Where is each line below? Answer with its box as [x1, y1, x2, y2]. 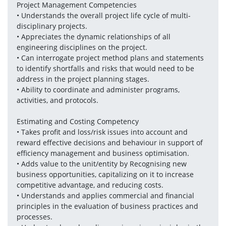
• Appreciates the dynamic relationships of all [16, 32, 171, 41]
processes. [16, 212, 54, 221]
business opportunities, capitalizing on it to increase [16, 169, 194, 179]
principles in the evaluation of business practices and [16, 201, 198, 211]
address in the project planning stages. [16, 74, 149, 84]
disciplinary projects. [16, 21, 89, 31]
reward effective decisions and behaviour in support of [16, 138, 203, 147]
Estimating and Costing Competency [16, 117, 139, 126]
